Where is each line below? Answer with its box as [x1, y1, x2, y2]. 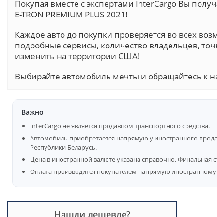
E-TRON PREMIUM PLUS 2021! [15, 9, 128, 20]
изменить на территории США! [15, 50, 140, 62]
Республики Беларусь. [30, 143, 97, 152]
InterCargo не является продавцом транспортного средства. [30, 122, 210, 131]
